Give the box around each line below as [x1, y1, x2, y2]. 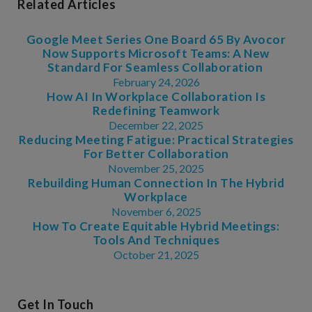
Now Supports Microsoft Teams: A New [42, 45, 270, 61]
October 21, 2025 [113, 247, 199, 261]
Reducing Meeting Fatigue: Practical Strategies [18, 132, 294, 147]
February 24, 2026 [112, 75, 200, 88]
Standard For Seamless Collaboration [47, 59, 265, 75]
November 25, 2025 [108, 161, 204, 175]
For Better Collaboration [83, 146, 229, 161]
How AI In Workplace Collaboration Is [47, 88, 265, 104]
